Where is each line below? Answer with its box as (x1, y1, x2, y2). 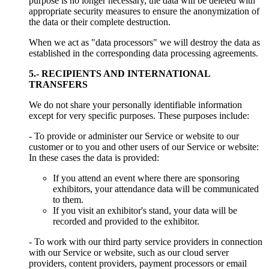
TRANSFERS (29, 79, 88, 89)
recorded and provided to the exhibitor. (53, 216, 199, 226)
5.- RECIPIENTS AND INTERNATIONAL (29, 68, 210, 79)
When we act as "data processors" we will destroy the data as (29, 37, 260, 47)
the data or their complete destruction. (29, 16, 171, 27)
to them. (53, 194, 83, 205)
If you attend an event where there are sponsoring (53, 172, 240, 183)
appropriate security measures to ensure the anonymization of (29, 5, 259, 16)
